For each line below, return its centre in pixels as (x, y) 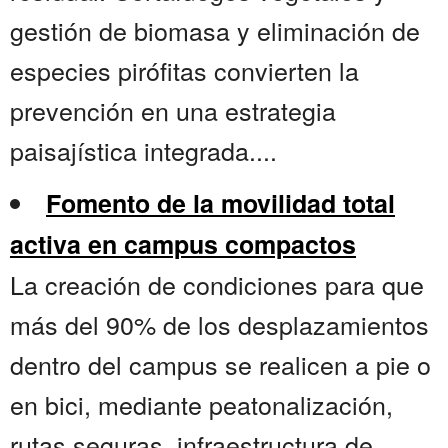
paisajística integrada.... (143, 150)
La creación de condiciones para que (217, 284)
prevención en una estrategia (173, 110)
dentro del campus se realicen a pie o (220, 364)
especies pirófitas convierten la (184, 70)
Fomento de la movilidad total (220, 203)
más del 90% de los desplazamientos (219, 324)
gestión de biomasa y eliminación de (215, 30)
